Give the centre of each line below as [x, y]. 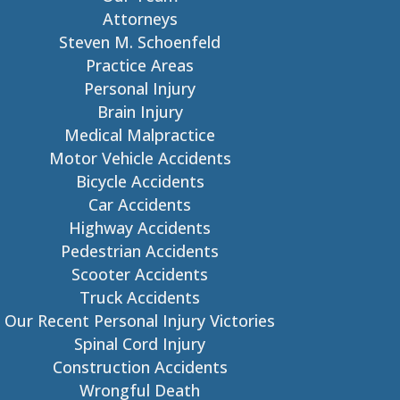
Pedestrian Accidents [140, 251]
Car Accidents [140, 204]
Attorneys [140, 19]
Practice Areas [140, 65]
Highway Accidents [140, 228]
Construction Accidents [140, 367]
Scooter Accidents [140, 274]
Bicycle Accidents [140, 181]
